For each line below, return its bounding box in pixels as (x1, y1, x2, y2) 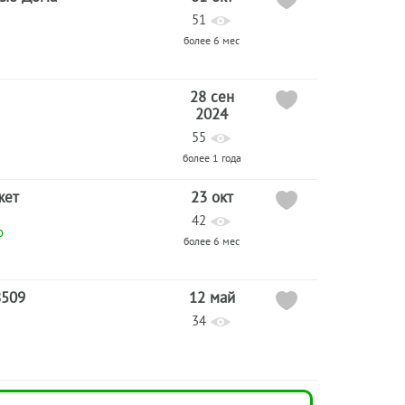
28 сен (189, 87, 234, 107)
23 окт (190, 187, 233, 207)
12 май (188, 287, 235, 307)
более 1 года (182, 151, 241, 165)
